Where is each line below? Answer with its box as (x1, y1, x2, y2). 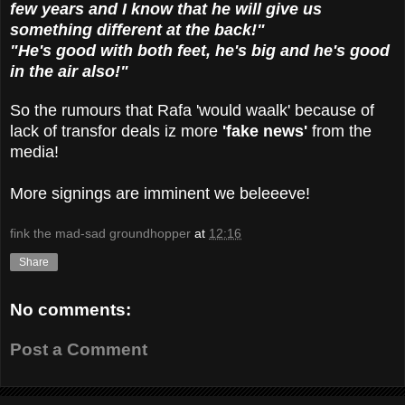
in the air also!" (10, 61, 128, 80)
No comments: (10, 300, 131, 320)
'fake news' (222, 121, 307, 140)
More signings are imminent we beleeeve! (10, 184, 310, 202)
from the (307, 121, 372, 140)
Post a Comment (10, 339, 147, 359)
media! (10, 142, 59, 161)
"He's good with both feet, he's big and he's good (10, 41, 390, 60)
